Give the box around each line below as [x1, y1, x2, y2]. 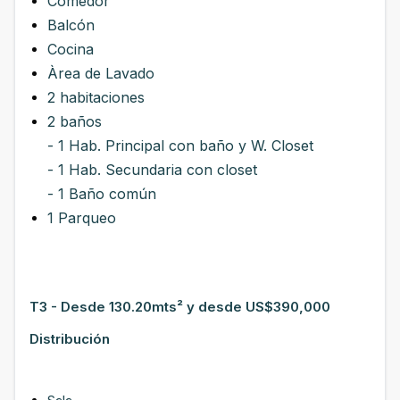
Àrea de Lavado [47, 64, 154, 82]
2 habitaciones [47, 88, 145, 106]
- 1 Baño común [47, 185, 156, 203]
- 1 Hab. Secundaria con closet [47, 161, 257, 179]
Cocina [47, 40, 94, 58]
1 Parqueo [47, 209, 116, 227]
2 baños [47, 112, 102, 130]
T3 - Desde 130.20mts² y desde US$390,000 [29, 298, 330, 315]
